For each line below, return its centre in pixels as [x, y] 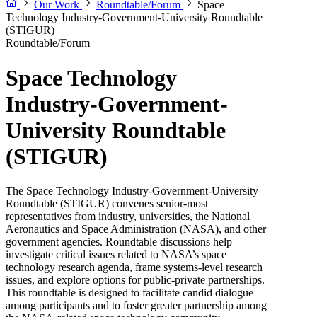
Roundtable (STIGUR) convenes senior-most [107, 204]
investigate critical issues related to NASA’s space [116, 255]
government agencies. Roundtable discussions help [119, 242]
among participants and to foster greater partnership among [136, 306]
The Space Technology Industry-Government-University [132, 191]
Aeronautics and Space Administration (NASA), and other [136, 229]
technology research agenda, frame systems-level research [134, 267]
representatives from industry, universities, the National [128, 217]
